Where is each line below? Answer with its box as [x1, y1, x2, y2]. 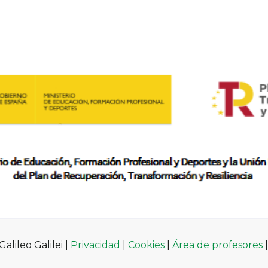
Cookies [128, 239, 165, 251]
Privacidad [71, 239, 120, 251]
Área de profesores [172, 239, 263, 251]
